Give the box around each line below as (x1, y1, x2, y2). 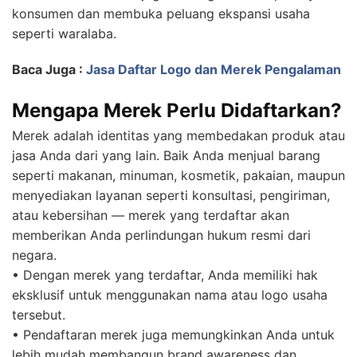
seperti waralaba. (12, 25, 116, 42)
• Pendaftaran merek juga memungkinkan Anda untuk (12, 327, 335, 343)
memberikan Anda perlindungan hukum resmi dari (12, 227, 311, 244)
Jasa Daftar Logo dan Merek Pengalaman (86, 61, 341, 78)
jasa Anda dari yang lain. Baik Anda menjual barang (12, 147, 320, 164)
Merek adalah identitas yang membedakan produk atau (12, 127, 345, 144)
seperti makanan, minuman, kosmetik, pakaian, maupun (12, 167, 345, 184)
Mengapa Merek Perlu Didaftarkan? (12, 99, 342, 123)
